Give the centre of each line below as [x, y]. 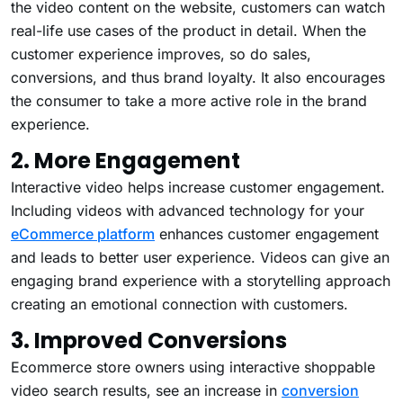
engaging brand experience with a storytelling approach [201, 280]
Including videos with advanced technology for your [188, 210]
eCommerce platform [83, 233]
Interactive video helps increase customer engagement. [198, 187]
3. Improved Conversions [149, 340]
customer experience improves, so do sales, [161, 54]
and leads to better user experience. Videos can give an [200, 257]
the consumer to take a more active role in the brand [189, 100]
